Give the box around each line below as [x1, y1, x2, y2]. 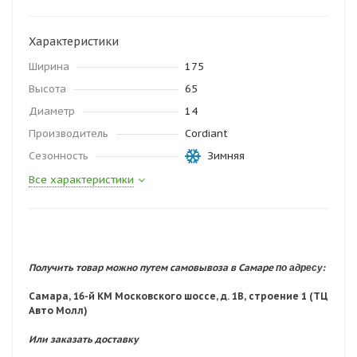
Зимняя [207, 149, 245, 163]
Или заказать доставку [29, 333, 138, 345]
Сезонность [29, 149, 88, 163]
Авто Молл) [29, 304, 90, 316]
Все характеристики [29, 173, 134, 186]
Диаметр [29, 104, 75, 118]
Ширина [29, 60, 69, 73]
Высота [29, 82, 66, 96]
